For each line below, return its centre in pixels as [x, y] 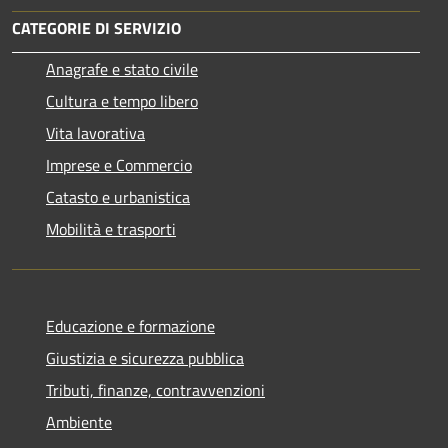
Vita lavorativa [95, 132]
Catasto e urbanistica [118, 196]
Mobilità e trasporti [111, 228]
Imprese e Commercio [119, 164]
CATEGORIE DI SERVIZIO [96, 27]
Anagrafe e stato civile [122, 68]
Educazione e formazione [130, 325]
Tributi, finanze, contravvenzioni [155, 389]
